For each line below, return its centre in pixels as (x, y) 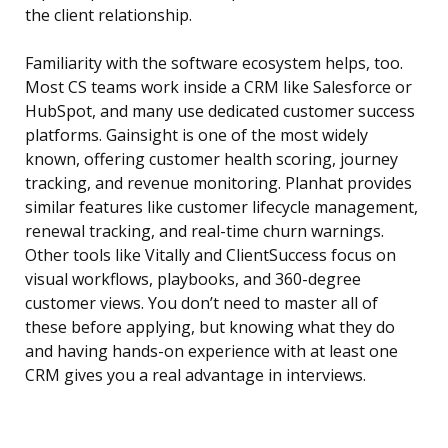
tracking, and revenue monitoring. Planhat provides (218, 183)
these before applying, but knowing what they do (210, 327)
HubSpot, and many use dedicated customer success (220, 111)
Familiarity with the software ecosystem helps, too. (214, 63)
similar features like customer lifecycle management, (221, 207)
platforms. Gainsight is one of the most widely (196, 135)
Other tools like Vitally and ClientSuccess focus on (210, 255)
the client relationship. (108, 15)
